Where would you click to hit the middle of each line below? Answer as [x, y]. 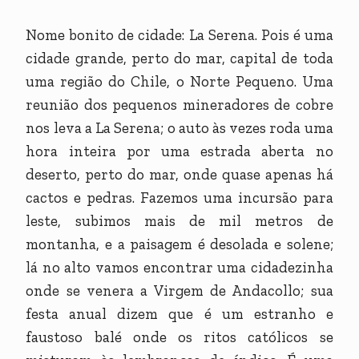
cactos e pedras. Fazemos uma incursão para [179, 198]
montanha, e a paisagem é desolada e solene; [179, 244]
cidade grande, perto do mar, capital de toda [179, 58]
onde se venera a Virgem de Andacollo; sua [179, 291]
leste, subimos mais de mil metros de [179, 221]
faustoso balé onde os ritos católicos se [179, 337]
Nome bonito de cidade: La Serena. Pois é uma [179, 35]
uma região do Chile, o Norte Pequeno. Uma [179, 82]
